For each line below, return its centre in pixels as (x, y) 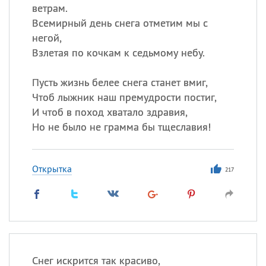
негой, (47, 38)
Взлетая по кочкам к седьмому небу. (118, 53)
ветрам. (50, 8)
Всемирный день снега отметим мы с (120, 23)
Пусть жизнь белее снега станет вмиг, (120, 82)
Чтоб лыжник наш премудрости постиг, (124, 97)
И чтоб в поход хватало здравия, (110, 112)
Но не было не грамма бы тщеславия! (121, 127)
